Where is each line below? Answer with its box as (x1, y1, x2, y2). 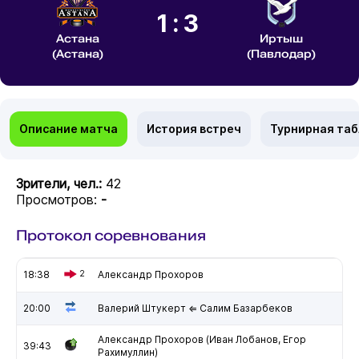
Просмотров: (15, 191, 101, 208)
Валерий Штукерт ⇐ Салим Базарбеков (97, 301, 292, 314)
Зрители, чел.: (15, 175, 106, 192)
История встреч (147, 121, 241, 135)
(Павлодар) (247, 47, 317, 60)
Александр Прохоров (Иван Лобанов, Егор (97, 333, 306, 345)
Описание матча (19, 121, 118, 135)
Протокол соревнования (15, 226, 206, 244)
